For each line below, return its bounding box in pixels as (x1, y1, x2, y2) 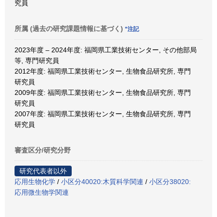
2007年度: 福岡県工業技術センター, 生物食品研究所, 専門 (15, 110, 191, 118)
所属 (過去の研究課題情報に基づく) (15, 25, 125, 32)
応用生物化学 (15, 178, 55, 186)
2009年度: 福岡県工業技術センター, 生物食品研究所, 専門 (15, 89, 191, 96)
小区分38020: (149, 178, 191, 186)
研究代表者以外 (19, 167, 67, 175)
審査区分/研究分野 (15, 146, 71, 154)
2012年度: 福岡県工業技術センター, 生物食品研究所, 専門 (15, 67, 191, 75)
